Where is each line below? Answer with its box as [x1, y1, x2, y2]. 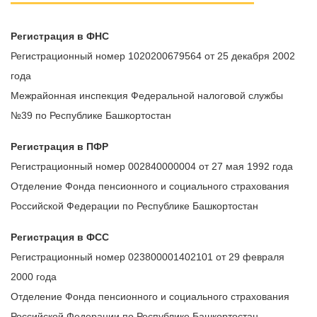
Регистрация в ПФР [11, 140, 108, 152]
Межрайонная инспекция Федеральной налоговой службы [11, 89, 283, 101]
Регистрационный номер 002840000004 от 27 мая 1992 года [11, 160, 293, 172]
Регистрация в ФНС [11, 30, 109, 42]
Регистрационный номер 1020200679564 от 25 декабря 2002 [11, 50, 295, 62]
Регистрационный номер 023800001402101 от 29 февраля [11, 250, 284, 263]
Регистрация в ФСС [11, 231, 109, 243]
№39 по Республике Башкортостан [11, 109, 171, 121]
